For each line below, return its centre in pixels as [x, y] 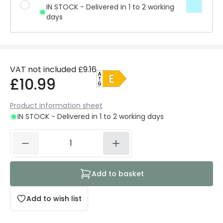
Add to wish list [54, 199]
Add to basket [117, 174]
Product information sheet [56, 106]
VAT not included [43, 69]
